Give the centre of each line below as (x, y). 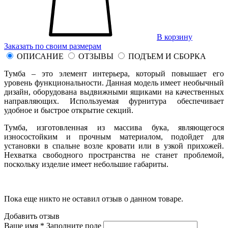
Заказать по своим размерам (53, 46)
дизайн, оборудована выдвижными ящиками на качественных (114, 92)
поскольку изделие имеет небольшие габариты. (86, 164)
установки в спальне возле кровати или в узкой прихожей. (114, 146)
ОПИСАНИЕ (40, 56)
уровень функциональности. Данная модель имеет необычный (114, 82)
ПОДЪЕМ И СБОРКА (167, 56)
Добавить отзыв (32, 216)
